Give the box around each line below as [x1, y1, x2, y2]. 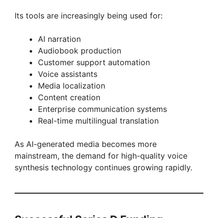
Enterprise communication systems [38, 104, 167, 114]
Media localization [38, 80, 105, 91]
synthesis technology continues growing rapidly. [15, 162, 192, 172]
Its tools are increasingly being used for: [15, 10, 163, 20]
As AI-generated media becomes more [15, 139, 157, 149]
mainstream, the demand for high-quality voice [15, 150, 187, 161]
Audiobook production [38, 45, 121, 55]
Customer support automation [38, 57, 150, 67]
